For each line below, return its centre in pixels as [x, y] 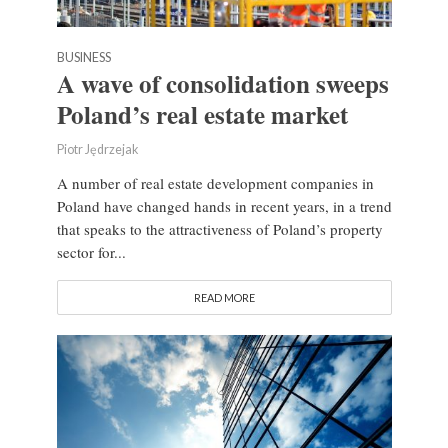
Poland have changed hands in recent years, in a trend [224, 206]
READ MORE [224, 298]
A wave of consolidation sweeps [222, 84]
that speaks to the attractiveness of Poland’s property [219, 229]
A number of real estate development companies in [215, 183]
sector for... [91, 252]
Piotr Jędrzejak [97, 150]
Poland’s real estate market [202, 115]
